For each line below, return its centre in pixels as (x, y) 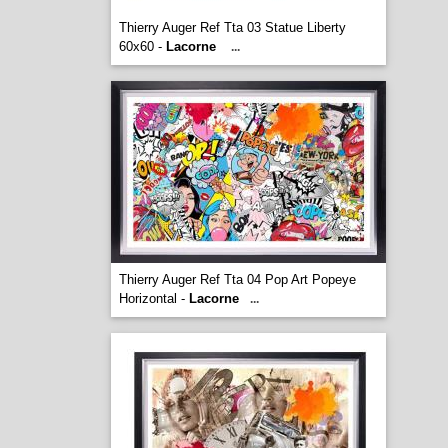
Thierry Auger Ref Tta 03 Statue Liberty (232, 27)
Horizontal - (153, 298)
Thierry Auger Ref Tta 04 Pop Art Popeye (237, 279)
